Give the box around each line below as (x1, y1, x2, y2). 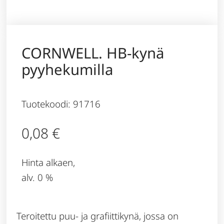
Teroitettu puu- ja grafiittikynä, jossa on (16, 209, 179, 222)
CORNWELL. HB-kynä (21, 43, 164, 63)
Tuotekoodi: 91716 (21, 97, 101, 110)
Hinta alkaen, (21, 155, 75, 168)
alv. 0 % (21, 170, 53, 183)
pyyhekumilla (21, 59, 113, 80)
